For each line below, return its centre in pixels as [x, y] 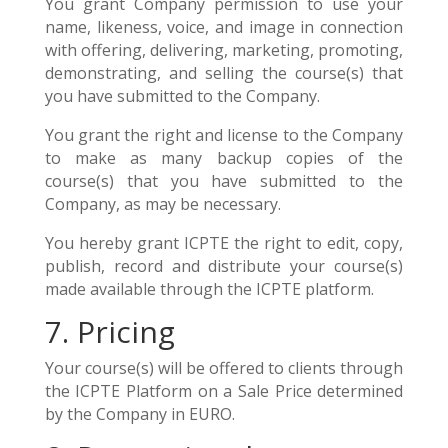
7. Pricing [109, 331]
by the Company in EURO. [139, 414]
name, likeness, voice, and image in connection [224, 27]
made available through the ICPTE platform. [209, 289]
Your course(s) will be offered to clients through [224, 368]
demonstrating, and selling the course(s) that [224, 73]
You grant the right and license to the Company [224, 135]
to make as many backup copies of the [224, 158]
